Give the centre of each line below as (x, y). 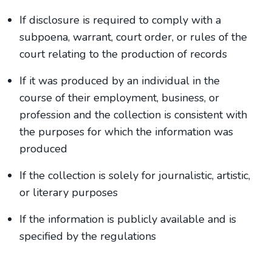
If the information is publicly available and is (128, 219)
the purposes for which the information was (126, 132)
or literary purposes (69, 192)
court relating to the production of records (123, 54)
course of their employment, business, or (119, 98)
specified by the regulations (88, 236)
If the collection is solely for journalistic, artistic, (135, 175)
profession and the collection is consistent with (133, 115)
